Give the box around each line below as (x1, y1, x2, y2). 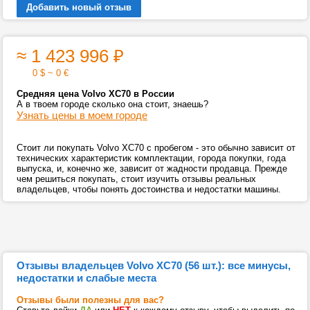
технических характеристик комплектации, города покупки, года (17, 153, 286, 163)
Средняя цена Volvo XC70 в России (17, 89, 174, 99)
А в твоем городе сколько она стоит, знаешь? (17, 99, 208, 109)
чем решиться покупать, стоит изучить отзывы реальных (17, 174, 256, 184)
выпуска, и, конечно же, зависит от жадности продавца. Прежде (17, 163, 287, 174)
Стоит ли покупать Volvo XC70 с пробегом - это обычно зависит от (17, 143, 295, 153)
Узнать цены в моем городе (17, 109, 147, 121)
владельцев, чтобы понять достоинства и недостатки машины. (17, 184, 281, 194)
